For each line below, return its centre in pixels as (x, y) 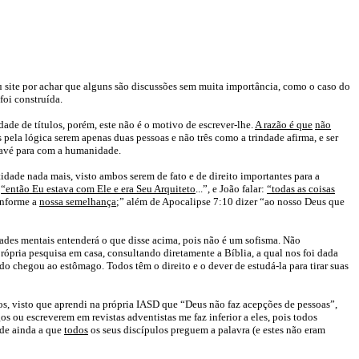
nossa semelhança (78, 202)
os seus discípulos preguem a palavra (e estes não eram (207, 330)
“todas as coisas (301, 189)
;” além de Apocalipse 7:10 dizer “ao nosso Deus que (230, 202)
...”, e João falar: (231, 189)
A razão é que (284, 125)
